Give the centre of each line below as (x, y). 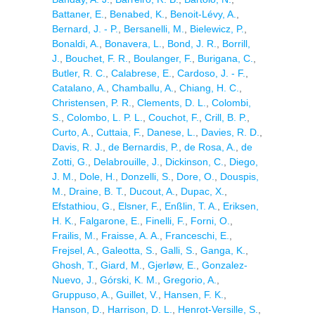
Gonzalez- (225, 265)
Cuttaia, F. (119, 132)
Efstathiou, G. (82, 206)
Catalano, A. (79, 88)
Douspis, (239, 176)
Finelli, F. (165, 221)
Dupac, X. (202, 191)
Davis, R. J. (77, 147)
